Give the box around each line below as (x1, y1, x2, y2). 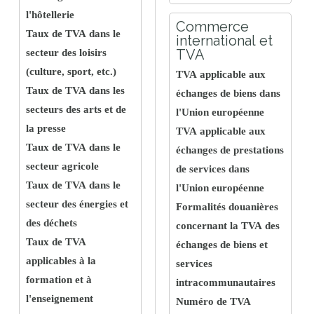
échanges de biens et (176, 239, 268, 250)
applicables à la (26, 255, 96, 266)
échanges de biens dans (176, 88, 280, 99)
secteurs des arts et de (26, 104, 126, 115)
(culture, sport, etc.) (26, 66, 116, 77)
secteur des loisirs (26, 47, 107, 58)
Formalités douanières (176, 201, 278, 212)
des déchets (26, 217, 77, 228)
